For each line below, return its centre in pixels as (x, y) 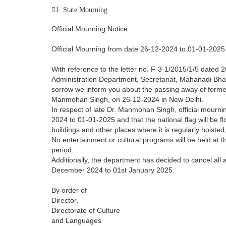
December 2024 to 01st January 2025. (113, 170)
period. (63, 150)
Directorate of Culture (86, 211)
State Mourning (85, 10)
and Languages (76, 221)
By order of (69, 190)
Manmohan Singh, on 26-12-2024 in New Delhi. (127, 100)
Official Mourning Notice (90, 29)
